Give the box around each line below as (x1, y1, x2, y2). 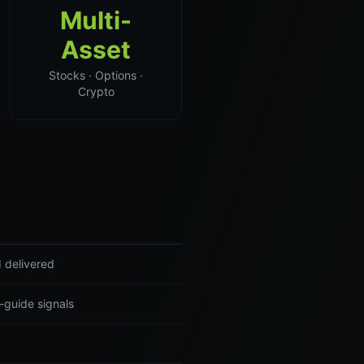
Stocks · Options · (49, 68, 143, 82)
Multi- (60, 6, 132, 35)
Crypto (77, 84, 115, 98)
